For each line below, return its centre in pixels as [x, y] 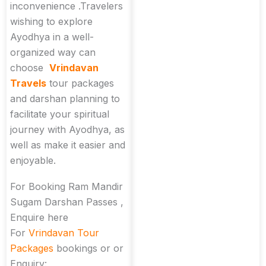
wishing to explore [51, 22]
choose [30, 68]
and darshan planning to [65, 99]
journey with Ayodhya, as [67, 130]
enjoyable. [33, 161]
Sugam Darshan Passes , [67, 202]
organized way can [53, 53]
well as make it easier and [68, 145]
